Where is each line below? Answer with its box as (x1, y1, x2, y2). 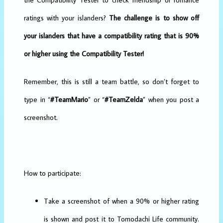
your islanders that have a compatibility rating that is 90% (24, 31, 199, 41)
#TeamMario (50, 95, 88, 105)
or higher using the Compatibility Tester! (24, 49, 144, 59)
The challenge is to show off (109, 13, 200, 23)
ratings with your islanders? (24, 13, 109, 23)
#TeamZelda (105, 95, 143, 105)
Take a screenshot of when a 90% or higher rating (44, 196, 199, 206)
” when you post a (143, 95, 199, 105)
